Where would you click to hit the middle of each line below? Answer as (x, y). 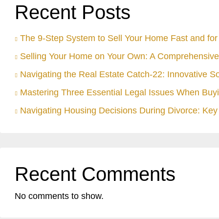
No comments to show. (59, 196)
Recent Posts (73, 12)
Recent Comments (95, 174)
